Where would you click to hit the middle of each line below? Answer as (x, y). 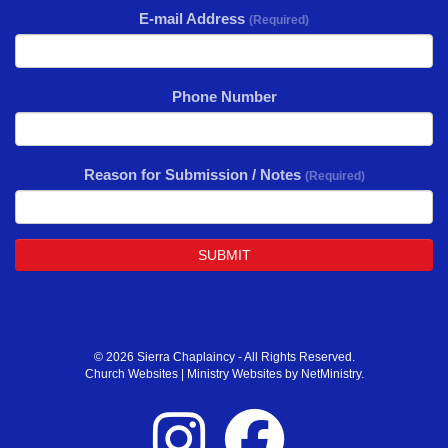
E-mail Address (194, 18)
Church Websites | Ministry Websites (184, 374)
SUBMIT (224, 254)
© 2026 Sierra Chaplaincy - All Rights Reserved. (224, 357)
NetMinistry (330, 374)
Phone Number (224, 96)
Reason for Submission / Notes (194, 174)
